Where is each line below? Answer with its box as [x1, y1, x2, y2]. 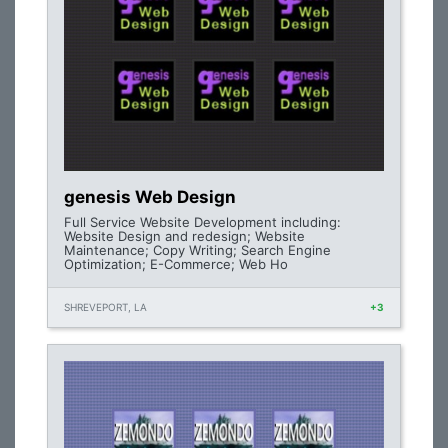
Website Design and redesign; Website [64, 228, 305, 244]
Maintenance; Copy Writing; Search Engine [64, 242, 331, 258]
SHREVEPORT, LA [64, 301, 147, 313]
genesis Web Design [64, 187, 236, 207]
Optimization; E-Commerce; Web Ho [64, 256, 288, 272]
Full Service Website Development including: [64, 214, 341, 230]
